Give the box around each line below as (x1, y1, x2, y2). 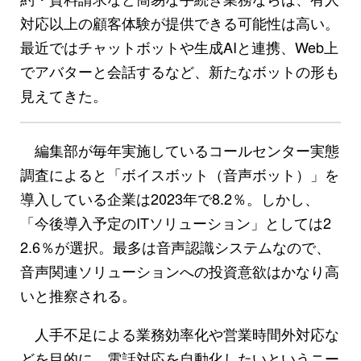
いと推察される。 (20, 284, 136, 305)
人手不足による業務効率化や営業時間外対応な (20, 322, 339, 344)
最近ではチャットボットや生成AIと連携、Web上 (20, 35, 338, 57)
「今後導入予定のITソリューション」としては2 (20, 211, 331, 233)
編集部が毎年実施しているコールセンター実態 (20, 139, 339, 160)
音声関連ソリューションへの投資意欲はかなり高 (20, 259, 339, 281)
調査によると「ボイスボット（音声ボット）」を (20, 163, 339, 185)
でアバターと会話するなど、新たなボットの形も (20, 60, 339, 81)
